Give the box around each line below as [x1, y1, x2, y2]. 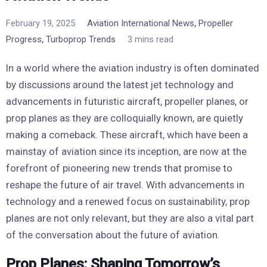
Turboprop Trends [46, 33, 116, 45]
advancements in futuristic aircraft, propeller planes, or [6, 95, 249, 107]
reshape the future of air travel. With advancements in [6, 178, 244, 191]
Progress [6, 33, 42, 45]
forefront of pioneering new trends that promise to [6, 162, 232, 174]
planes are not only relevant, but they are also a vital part [6, 212, 254, 224]
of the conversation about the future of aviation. [6, 228, 220, 241]
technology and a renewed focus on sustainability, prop [6, 195, 250, 207]
